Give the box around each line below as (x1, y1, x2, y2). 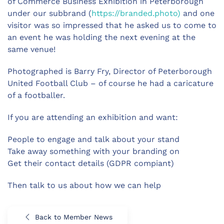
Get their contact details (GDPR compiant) (7, 158, 174, 168)
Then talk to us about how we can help (7, 180, 161, 190)
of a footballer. (7, 90, 65, 100)
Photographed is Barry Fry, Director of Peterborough (7, 66, 212, 76)
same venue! (7, 44, 55, 54)
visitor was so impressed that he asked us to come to (7, 20, 216, 30)
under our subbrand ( (7, 8, 91, 18)
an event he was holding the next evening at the (7, 32, 195, 42)
